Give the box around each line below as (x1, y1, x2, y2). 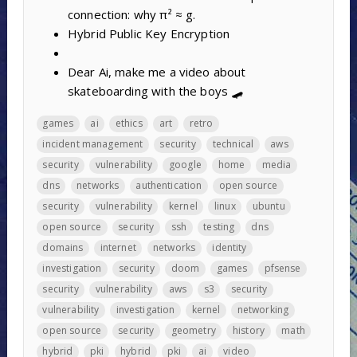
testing (203, 220, 235, 234)
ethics (115, 116, 143, 131)
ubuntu (252, 199, 285, 214)
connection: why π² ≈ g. (67, 6, 196, 23)
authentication (135, 178, 202, 193)
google (168, 158, 202, 172)
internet (100, 241, 136, 255)
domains (42, 241, 84, 255)
